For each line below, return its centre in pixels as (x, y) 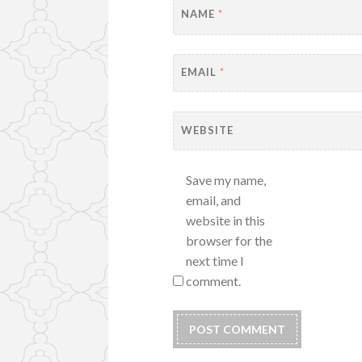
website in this (226, 221)
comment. (214, 281)
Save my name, (226, 180)
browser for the (229, 241)
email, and (214, 200)
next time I (215, 261)
